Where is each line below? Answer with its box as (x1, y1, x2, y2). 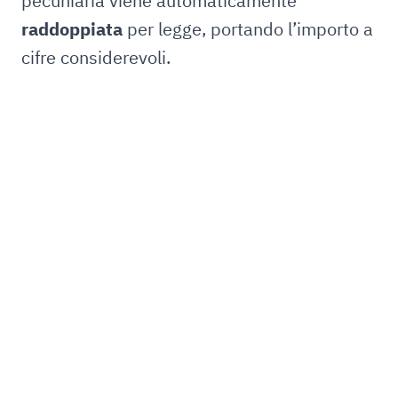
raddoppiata (21, 17, 123, 41)
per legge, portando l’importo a (123, 17, 373, 41)
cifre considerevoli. (21, 45, 171, 69)
